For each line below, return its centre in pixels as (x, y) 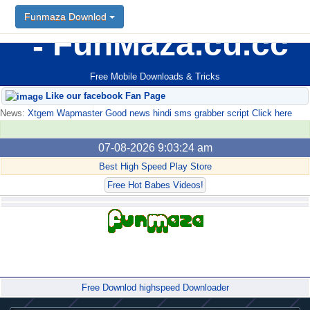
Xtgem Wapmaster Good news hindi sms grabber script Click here (158, 113)
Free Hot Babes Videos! (155, 185)
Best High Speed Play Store (155, 167)
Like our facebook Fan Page (104, 96)
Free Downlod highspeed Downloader (155, 288)
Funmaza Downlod (67, 17)
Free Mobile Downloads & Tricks (155, 77)
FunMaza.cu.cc (166, 44)
